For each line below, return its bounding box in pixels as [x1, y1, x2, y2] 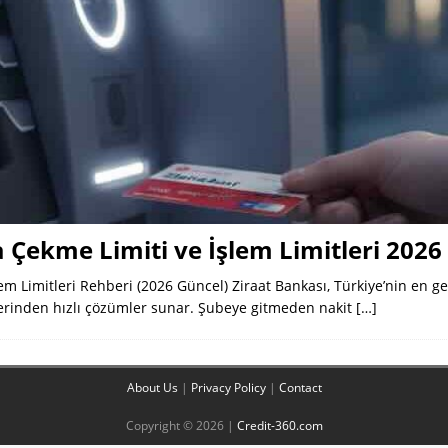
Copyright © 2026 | [125, 416, 237, 434]
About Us [126, 378, 178, 396]
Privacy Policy [190, 378, 266, 396]
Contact [278, 378, 322, 396]
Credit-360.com [236, 416, 323, 434]
